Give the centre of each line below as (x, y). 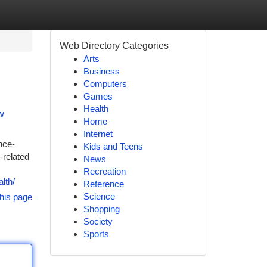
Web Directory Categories (114, 46)
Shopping (101, 209)
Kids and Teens (113, 146)
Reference (103, 184)
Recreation (104, 171)
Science (99, 196)
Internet (98, 134)
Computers (105, 84)
